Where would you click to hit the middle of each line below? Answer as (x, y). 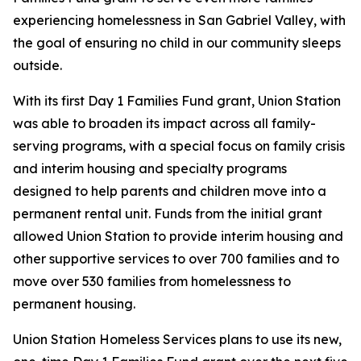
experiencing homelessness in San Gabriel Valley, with (179, 20)
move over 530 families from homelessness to (152, 281)
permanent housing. (74, 304)
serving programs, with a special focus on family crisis (179, 146)
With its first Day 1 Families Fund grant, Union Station (177, 101)
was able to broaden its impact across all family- (164, 123)
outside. (37, 65)
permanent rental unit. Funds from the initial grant (168, 214)
